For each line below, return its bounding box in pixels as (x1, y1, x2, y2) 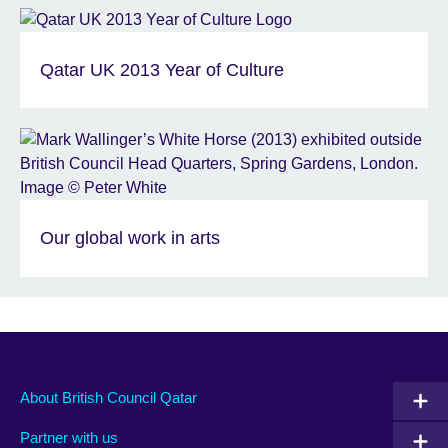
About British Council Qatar (20, 388, 197, 406)
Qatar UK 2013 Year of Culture (40, 59, 284, 80)
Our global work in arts (40, 227, 220, 248)
